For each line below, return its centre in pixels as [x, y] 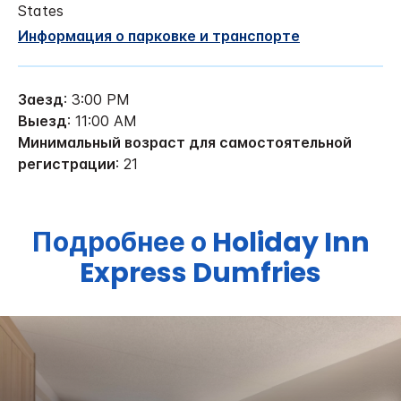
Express [133, 273]
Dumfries [257, 273]
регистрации [67, 163]
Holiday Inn [290, 242]
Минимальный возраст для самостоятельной [185, 142]
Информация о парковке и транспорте [159, 35]
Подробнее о [122, 242]
